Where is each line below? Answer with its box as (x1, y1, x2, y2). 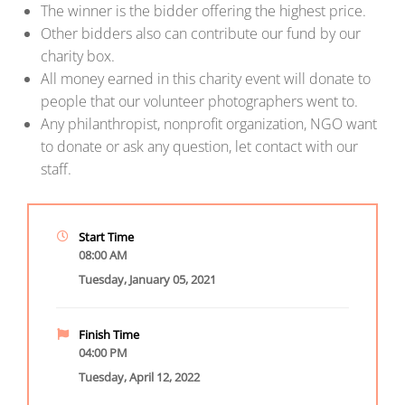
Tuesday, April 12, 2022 (79, 369, 200, 386)
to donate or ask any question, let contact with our (41, 137, 358, 157)
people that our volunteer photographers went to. (41, 91, 358, 112)
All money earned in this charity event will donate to (41, 69, 371, 89)
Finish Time (79, 326, 139, 344)
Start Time (79, 229, 134, 246)
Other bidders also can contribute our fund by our (41, 24, 361, 44)
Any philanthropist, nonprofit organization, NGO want (41, 114, 377, 135)
